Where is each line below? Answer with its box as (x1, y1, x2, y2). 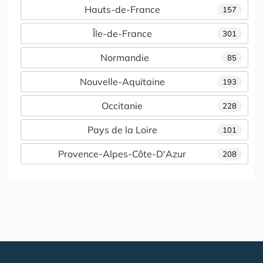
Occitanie (102, 100, 143, 112)
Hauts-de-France (84, 4, 160, 15)
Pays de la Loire (87, 124, 157, 136)
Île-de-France (92, 28, 152, 39)
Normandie (100, 52, 149, 63)
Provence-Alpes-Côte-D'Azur (58, 148, 186, 160)
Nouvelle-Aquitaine (79, 76, 165, 87)
